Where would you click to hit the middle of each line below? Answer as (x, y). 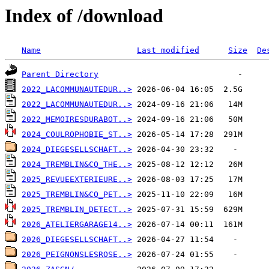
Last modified (168, 50)
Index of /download (84, 16)
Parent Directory (60, 74)
